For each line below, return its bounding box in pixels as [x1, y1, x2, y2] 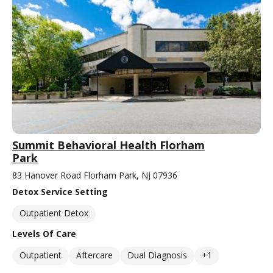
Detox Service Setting [12, 185, 108, 197]
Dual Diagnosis [127, 249, 187, 261]
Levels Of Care [12, 227, 76, 239]
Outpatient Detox [19, 207, 88, 219]
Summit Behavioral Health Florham [12, 137, 205, 152]
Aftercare [76, 249, 113, 261]
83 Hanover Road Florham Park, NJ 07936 [12, 169, 177, 181]
